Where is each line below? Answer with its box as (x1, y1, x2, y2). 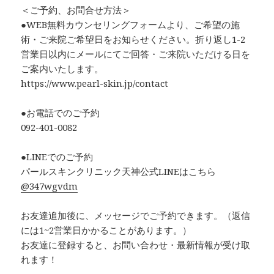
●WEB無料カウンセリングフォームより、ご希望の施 (21, 18, 240, 31)
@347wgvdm (21, 180, 78, 193)
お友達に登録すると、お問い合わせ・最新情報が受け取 (21, 239, 251, 251)
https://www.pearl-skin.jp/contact (21, 77, 169, 90)
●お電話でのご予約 (21, 106, 100, 119)
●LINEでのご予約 (21, 150, 94, 163)
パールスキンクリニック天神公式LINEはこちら (21, 165, 217, 178)
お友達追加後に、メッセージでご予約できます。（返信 (21, 209, 251, 222)
